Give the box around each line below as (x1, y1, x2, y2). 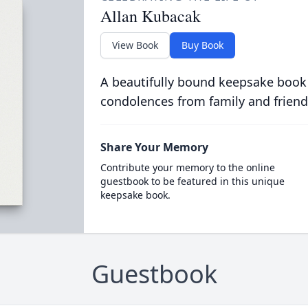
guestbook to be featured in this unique (100, 175, 285, 188)
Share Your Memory (100, 140, 208, 155)
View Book (111, 38, 158, 52)
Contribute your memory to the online (100, 161, 275, 174)
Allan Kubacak (100, 5, 201, 27)
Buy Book (181, 38, 223, 52)
